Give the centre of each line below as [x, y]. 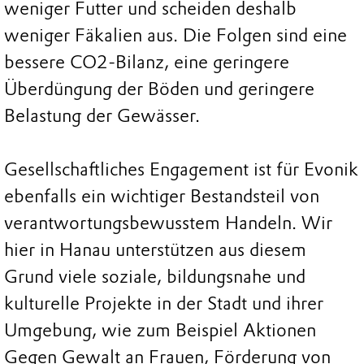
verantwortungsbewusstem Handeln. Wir [168, 223]
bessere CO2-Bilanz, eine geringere [147, 62]
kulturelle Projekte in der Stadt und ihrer [164, 303]
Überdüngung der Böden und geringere [159, 89]
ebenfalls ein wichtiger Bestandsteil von [162, 196]
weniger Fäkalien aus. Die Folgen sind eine [175, 35]
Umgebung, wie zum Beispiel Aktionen [160, 330]
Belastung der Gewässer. [102, 115]
